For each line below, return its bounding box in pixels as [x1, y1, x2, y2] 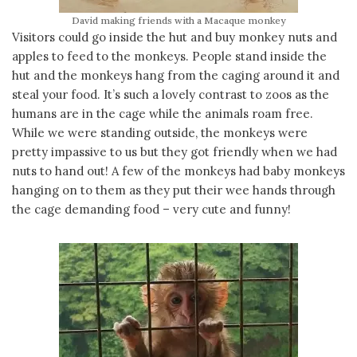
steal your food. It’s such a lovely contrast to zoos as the [12, 87, 329, 102]
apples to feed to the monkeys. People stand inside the [12, 49, 327, 64]
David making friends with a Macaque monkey [72, 14, 285, 26]
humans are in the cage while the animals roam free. [12, 106, 313, 121]
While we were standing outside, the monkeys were [12, 125, 308, 140]
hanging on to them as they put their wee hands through [12, 182, 335, 198]
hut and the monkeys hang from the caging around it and [12, 68, 339, 83]
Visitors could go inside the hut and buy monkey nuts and [12, 29, 337, 45]
